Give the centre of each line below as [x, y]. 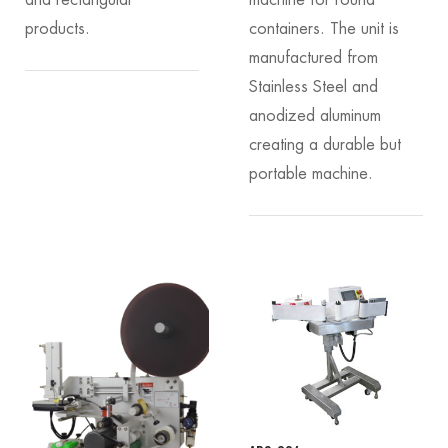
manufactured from [313, 57]
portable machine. [311, 173]
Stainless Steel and [313, 86]
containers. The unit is [324, 28]
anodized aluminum [315, 115]
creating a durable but [325, 144]
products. [57, 28]
